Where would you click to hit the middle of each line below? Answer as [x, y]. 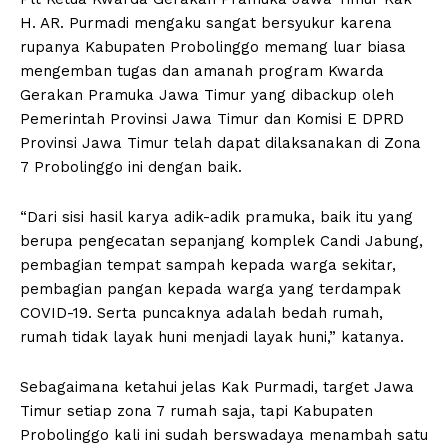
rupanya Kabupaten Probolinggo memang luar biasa [213, 47]
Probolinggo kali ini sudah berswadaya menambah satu [224, 435]
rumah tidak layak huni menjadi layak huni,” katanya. [212, 337]
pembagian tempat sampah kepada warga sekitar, [208, 265]
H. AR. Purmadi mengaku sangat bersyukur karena [206, 23]
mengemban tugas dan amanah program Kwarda [202, 71]
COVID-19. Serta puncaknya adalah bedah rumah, [201, 313]
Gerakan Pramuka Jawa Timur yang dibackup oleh [207, 95]
